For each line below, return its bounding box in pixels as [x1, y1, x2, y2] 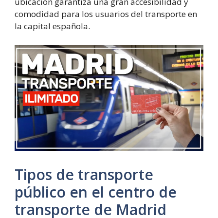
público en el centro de [15, 182, 177, 202]
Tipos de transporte [15, 164, 153, 185]
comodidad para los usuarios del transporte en [15, 8, 197, 19]
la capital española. [15, 20, 90, 32]
